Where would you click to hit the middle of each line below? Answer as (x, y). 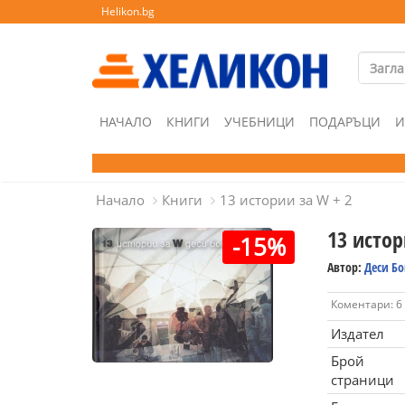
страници (362, 380)
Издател (357, 334)
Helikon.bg (128, 11)
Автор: (345, 267)
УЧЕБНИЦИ (259, 122)
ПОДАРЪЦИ (345, 122)
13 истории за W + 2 (286, 200)
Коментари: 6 (366, 304)
